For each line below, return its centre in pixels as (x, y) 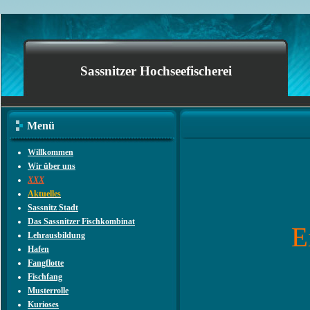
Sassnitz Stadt (53, 208)
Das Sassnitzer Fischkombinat (81, 221)
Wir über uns (52, 166)
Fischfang (45, 277)
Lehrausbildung (56, 235)
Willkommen (51, 152)
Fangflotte (46, 263)
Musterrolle (48, 291)
